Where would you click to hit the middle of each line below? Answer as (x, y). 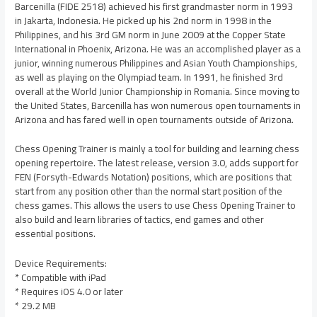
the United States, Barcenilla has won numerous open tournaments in (158, 105)
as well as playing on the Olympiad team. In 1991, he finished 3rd (149, 77)
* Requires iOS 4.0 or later (69, 292)
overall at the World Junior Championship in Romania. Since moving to (158, 91)
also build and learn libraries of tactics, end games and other (140, 220)
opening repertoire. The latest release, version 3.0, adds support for (157, 163)
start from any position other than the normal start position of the (149, 191)
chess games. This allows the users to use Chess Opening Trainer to (156, 206)
